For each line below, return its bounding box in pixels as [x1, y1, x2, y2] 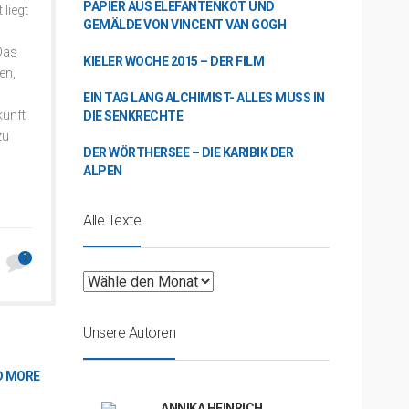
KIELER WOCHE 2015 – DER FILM [83, 54, 264, 68]
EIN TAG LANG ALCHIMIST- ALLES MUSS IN [83, 90, 325, 105]
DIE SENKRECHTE [83, 109, 183, 123]
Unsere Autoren [83, 324, 175, 341]
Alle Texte [83, 212, 141, 229]
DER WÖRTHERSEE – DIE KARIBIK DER [83, 145, 293, 160]
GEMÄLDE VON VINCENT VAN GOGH [83, 17, 286, 32]
